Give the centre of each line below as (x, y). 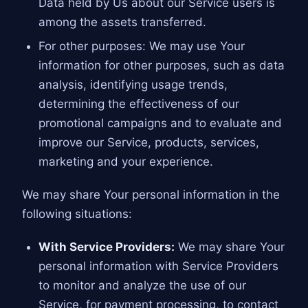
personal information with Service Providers (158, 266)
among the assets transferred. (122, 22)
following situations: (77, 213)
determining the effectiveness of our (139, 103)
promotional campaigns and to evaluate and (160, 123)
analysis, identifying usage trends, (133, 84)
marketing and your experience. (125, 161)
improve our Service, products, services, (148, 142)
